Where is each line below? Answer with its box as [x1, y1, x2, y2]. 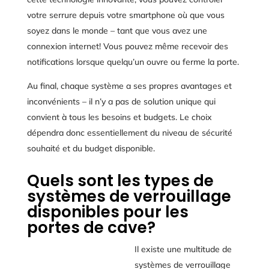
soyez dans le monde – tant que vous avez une [26, 25, 207, 36]
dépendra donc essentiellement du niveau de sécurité [26, 127, 232, 138]
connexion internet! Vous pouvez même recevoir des [26, 40, 228, 52]
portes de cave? [26, 216, 156, 238]
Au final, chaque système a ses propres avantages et [26, 80, 232, 91]
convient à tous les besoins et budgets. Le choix [26, 111, 212, 122]
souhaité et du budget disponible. [26, 142, 155, 154]
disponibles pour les [26, 201, 189, 223]
